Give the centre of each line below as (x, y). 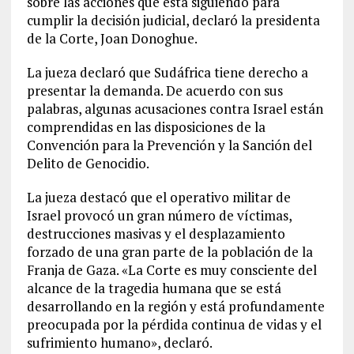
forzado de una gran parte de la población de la (169, 252)
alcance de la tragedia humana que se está (154, 288)
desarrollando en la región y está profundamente (175, 306)
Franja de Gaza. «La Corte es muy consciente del (171, 270)
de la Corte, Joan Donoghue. (112, 38)
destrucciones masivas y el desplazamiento (156, 233)
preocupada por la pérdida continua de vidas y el (174, 324)
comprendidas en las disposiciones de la (146, 127)
